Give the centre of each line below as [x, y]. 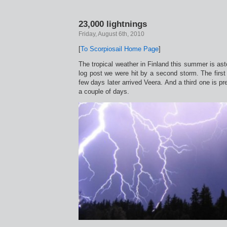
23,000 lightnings [113, 24]
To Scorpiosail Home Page [120, 49]
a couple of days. [104, 91]
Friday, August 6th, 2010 [111, 34]
